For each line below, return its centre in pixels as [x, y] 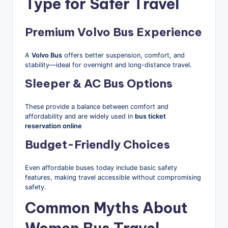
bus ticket [150, 116]
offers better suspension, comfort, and [123, 55]
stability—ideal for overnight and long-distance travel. [108, 65]
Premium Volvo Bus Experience [113, 32]
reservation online [53, 126]
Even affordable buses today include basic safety [101, 167]
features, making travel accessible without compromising [113, 177]
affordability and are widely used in [80, 116]
